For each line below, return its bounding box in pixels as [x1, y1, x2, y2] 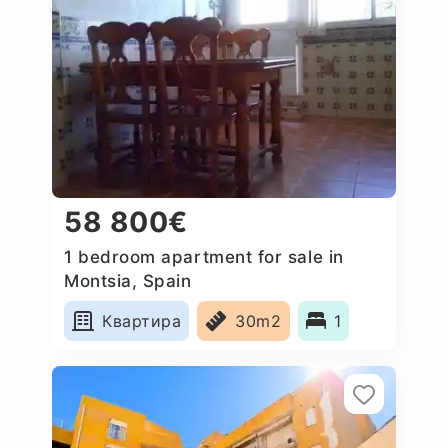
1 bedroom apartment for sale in [64, 246, 344, 267]
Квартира [102, 310, 182, 331]
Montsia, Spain [64, 270, 192, 291]
